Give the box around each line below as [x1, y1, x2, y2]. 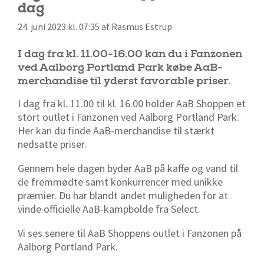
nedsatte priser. [18, 137, 87, 151]
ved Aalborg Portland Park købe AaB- [18, 61, 223, 75]
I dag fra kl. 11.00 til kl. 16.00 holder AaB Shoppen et [18, 97, 246, 111]
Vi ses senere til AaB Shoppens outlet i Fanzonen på [18, 226, 242, 240]
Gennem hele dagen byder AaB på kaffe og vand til [18, 161, 238, 176]
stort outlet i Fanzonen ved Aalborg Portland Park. [18, 110, 239, 124]
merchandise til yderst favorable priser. [18, 74, 230, 88]
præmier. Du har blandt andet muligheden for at [18, 189, 228, 203]
